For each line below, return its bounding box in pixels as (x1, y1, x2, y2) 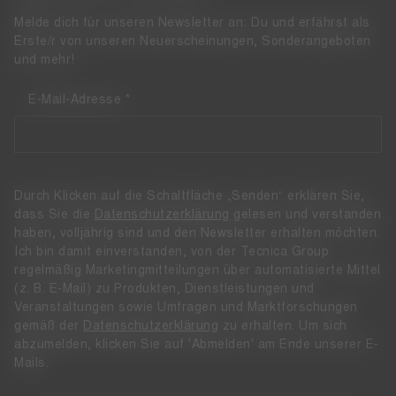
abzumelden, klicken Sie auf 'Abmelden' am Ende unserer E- (14, 337, 379, 353)
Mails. (14, 355, 49, 371)
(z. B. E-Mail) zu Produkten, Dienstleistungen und (14, 281, 315, 297)
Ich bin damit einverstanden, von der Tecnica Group (14, 244, 329, 260)
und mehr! (14, 52, 75, 68)
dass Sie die (14, 207, 95, 223)
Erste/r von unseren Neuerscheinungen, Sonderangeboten (14, 34, 371, 49)
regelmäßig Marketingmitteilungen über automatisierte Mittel (14, 263, 381, 278)
